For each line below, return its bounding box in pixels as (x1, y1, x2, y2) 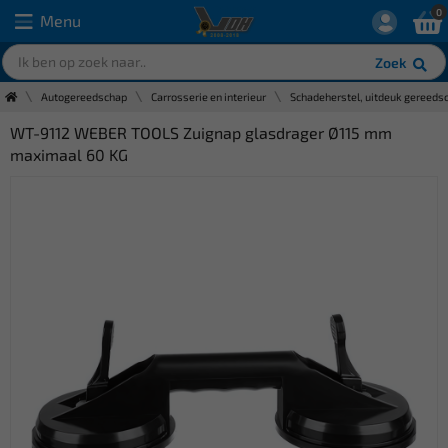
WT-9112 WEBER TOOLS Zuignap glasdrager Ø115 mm (10, 123, 392, 142)
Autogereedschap (41, 90, 127, 103)
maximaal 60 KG (10, 145, 128, 164)
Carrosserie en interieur (151, 90, 266, 103)
